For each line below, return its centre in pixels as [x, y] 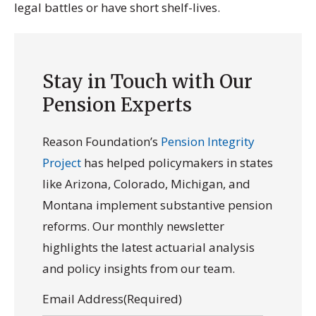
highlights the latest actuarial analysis [148, 247]
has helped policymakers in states [177, 162]
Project [62, 162]
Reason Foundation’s [102, 141]
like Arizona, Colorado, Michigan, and [146, 183]
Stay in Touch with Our [147, 81]
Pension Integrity [208, 141]
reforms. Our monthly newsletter [133, 226]
